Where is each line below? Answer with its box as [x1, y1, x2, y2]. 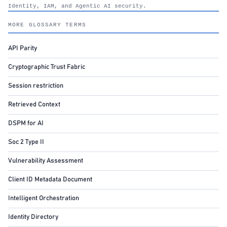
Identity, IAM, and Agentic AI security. [8, 3, 150, 9]
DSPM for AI [8, 120, 44, 127]
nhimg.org [150, 3, 182, 9]
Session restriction [8, 83, 63, 89]
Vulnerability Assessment [8, 158, 83, 164]
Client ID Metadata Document [8, 176, 92, 183]
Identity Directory [8, 214, 58, 220]
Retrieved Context [8, 101, 60, 108]
